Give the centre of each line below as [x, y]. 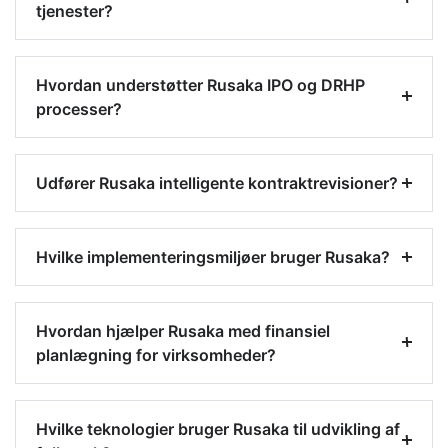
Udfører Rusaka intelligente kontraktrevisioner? [217, 183]
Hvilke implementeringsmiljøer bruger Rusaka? [213, 257]
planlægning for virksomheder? [156, 355]
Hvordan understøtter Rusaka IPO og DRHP [200, 85]
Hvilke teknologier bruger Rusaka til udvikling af [218, 429]
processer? [79, 109]
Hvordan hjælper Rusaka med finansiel [183, 331]
